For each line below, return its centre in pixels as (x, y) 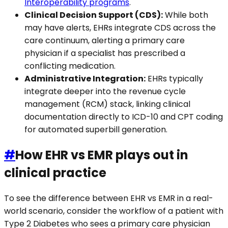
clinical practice (55, 173)
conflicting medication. (70, 66)
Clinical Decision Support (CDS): (94, 15)
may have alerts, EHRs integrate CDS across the (120, 27)
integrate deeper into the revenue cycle (105, 91)
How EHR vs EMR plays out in (102, 155)
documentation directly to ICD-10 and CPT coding (124, 117)
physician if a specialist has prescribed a (105, 53)
